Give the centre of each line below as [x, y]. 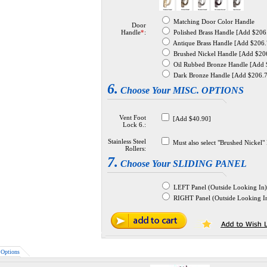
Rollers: [136, 148]
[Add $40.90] [191, 119]
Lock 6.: [134, 125]
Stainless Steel [127, 141]
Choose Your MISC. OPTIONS [181, 90]
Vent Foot [133, 117]
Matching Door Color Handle [213, 21]
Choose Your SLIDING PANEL [182, 164]
